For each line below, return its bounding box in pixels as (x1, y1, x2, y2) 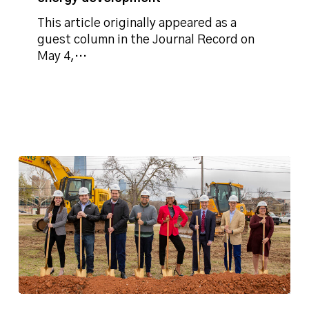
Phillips (17, 295, 61, 308)
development (17, 32, 92, 46)
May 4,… (37, 50, 88, 63)
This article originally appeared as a (37, 17, 237, 30)
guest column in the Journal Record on (37, 34, 255, 47)
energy (17, 16, 57, 29)
